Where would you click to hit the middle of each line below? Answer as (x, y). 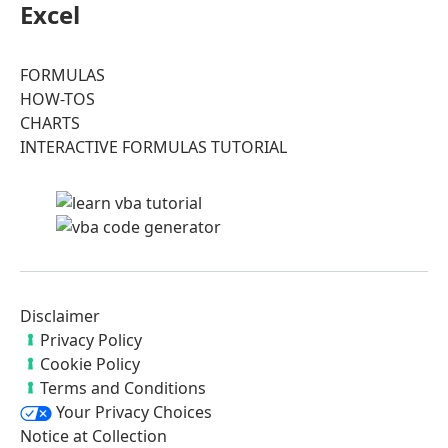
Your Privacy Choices (132, 411)
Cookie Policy (90, 363)
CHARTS (50, 122)
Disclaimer (60, 315)
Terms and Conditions (123, 387)
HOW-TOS (57, 98)
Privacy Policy (91, 339)
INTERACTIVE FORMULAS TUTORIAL (153, 146)
